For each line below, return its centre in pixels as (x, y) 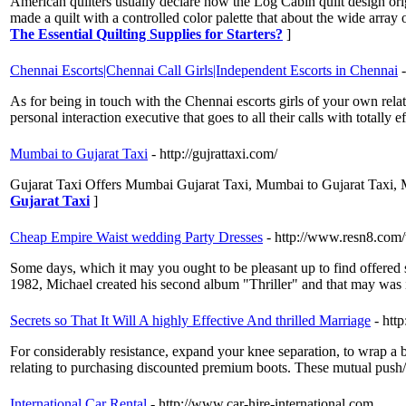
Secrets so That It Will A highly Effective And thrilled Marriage (190, 321)
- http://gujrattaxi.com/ (214, 154)
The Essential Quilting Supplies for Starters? (146, 34)
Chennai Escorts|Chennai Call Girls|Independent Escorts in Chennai (204, 71)
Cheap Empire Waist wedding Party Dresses (136, 237)
